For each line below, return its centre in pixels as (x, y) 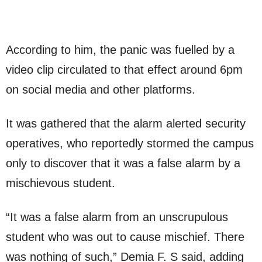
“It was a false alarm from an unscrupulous (117, 217)
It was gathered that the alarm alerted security (126, 123)
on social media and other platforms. (101, 89)
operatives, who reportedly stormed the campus (130, 143)
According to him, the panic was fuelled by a (120, 50)
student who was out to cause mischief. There (125, 237)
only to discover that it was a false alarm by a (123, 163)
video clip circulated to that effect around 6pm (124, 70)
